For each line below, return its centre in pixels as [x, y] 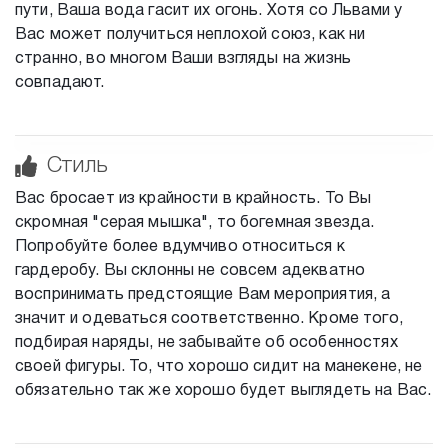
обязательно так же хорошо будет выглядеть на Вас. [223, 390]
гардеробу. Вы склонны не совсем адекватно [190, 270]
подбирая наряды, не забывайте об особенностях [206, 342]
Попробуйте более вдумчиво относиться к [180, 246]
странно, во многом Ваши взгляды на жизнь [183, 58]
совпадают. [60, 82]
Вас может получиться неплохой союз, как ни [190, 34]
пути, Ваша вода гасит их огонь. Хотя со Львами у [209, 10]
